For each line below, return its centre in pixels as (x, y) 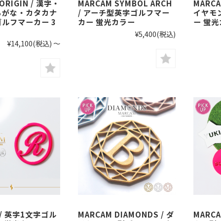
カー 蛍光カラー (107, 21)
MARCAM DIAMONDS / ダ (126, 214)
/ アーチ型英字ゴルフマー (124, 12)
